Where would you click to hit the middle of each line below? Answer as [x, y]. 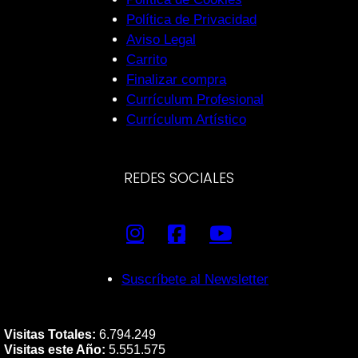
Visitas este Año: [55, 350]
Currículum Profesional [195, 99]
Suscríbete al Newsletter [195, 279]
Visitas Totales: [50, 334]
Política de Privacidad [191, 20]
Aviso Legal [161, 40]
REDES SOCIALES [179, 178]
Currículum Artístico [186, 119]
